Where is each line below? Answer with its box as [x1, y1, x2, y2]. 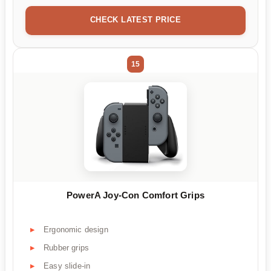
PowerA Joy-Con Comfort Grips [67, 189, 204, 200]
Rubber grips [44, 243, 90, 253]
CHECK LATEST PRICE [90, 15, 181, 24]
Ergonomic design [44, 225, 108, 235]
